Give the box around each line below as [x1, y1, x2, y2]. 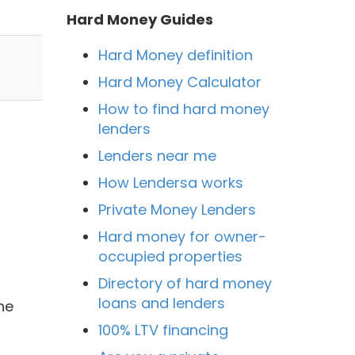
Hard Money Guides [66, 9, 213, 29]
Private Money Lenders [97, 199, 256, 219]
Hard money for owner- [97, 226, 266, 246]
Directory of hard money [97, 273, 272, 293]
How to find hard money [97, 98, 269, 119]
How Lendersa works [97, 172, 243, 193]
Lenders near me [97, 145, 216, 166]
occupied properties [97, 246, 242, 266]
